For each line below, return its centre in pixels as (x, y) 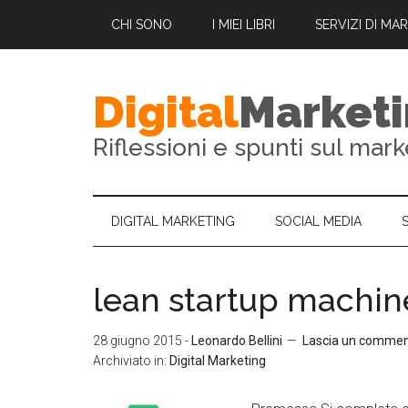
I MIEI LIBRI (244, 25)
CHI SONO (142, 25)
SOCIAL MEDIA (318, 221)
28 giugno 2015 (138, 341)
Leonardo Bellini (237, 341)
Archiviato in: (131, 361)
